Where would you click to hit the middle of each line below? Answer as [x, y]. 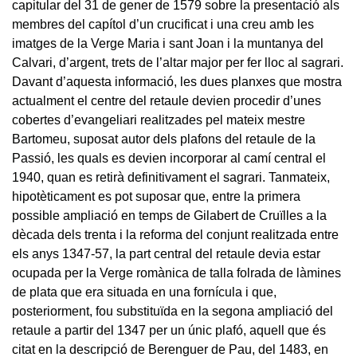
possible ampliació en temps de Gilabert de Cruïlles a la [169, 215]
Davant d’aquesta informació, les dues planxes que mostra [177, 81]
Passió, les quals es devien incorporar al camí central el [169, 158]
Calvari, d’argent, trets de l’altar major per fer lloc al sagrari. [178, 62]
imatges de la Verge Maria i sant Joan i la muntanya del [168, 43]
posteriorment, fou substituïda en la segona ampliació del [173, 311]
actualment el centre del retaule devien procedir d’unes [167, 100]
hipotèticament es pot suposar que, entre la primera [156, 196]
